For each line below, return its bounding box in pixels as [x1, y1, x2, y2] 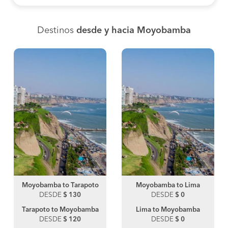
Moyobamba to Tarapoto [21, 182, 99, 189]
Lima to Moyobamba [136, 207, 200, 214]
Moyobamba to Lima [136, 182, 200, 189]
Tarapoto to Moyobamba [21, 207, 99, 214]
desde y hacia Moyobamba [76, 26, 191, 36]
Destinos [37, 26, 76, 36]
